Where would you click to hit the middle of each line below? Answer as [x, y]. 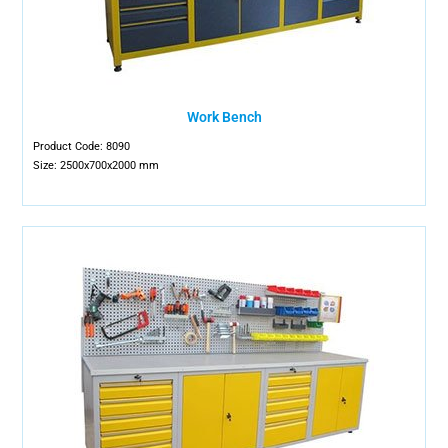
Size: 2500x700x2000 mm [96, 165]
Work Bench [224, 117]
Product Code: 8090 [82, 146]
